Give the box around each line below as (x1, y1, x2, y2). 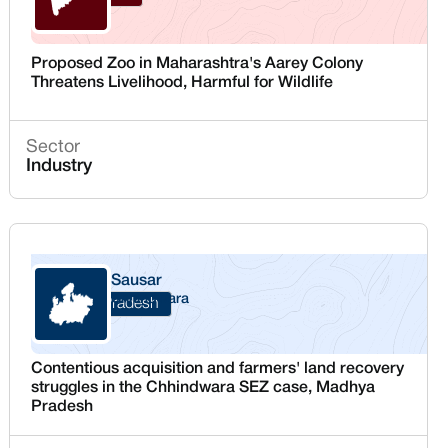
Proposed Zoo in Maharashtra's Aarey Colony (31, 56, 364, 71)
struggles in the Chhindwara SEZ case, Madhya (31, 381, 376, 395)
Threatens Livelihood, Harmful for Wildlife (31, 75, 334, 90)
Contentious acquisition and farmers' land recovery (31, 362, 405, 376)
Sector (26, 139, 81, 157)
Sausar (111, 274, 163, 288)
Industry (26, 158, 93, 175)
